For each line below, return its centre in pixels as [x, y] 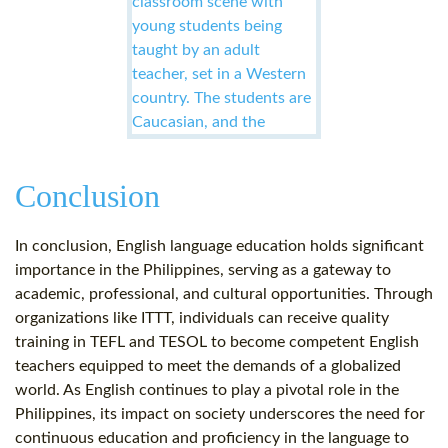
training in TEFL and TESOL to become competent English [217, 342]
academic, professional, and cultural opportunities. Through [224, 294]
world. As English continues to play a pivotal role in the [207, 390]
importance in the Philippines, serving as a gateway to [203, 270]
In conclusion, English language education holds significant [219, 246]
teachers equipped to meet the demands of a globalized [208, 366]
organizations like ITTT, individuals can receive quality [202, 318]
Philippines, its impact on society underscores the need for [220, 414]
